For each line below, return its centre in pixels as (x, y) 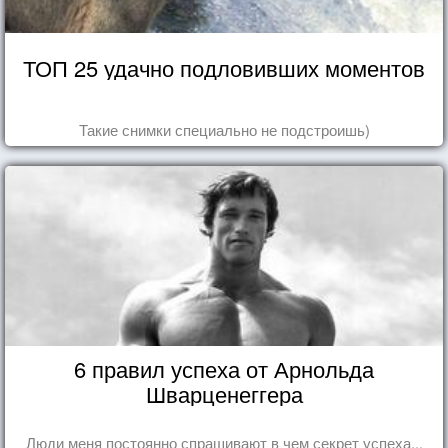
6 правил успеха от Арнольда (224, 368)
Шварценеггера (224, 393)
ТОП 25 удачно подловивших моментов (224, 67)
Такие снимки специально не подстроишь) (224, 129)
